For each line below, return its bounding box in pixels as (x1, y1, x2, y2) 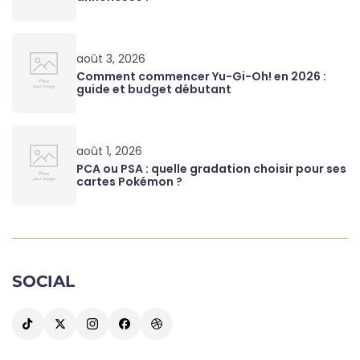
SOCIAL (12, 272, 75, 291)
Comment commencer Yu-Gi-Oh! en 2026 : (76, 68, 326, 84)
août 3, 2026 (76, 51, 145, 67)
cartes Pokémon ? (76, 174, 182, 190)
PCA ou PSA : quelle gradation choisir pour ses (76, 161, 346, 177)
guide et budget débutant (76, 81, 231, 97)
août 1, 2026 (76, 143, 142, 159)
